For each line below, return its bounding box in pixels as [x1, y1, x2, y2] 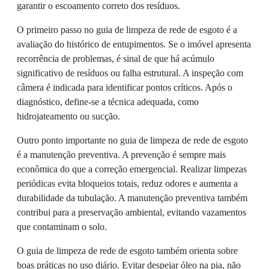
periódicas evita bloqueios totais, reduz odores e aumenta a [17, 178, 238, 189]
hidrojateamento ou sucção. [17, 111, 120, 122]
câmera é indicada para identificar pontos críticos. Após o [17, 82, 232, 93]
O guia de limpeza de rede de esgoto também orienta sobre [17, 246, 238, 256]
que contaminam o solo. [17, 222, 107, 232]
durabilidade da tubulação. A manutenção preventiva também [17, 193, 247, 204]
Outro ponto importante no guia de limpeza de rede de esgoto [17, 135, 248, 146]
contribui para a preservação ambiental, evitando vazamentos [17, 207, 246, 218]
